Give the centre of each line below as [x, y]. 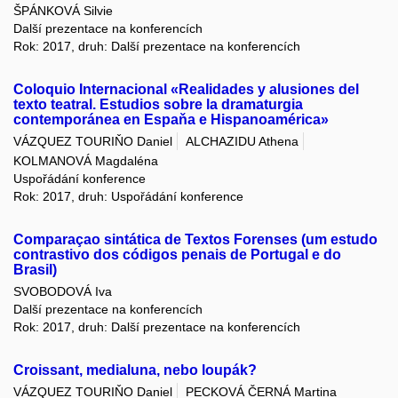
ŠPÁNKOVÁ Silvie [63, 11]
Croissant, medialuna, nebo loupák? [135, 370]
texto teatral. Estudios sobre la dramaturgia [158, 105]
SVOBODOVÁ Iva [63, 291]
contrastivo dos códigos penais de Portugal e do [177, 254]
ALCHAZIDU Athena [242, 142]
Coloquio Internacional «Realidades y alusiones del [186, 90]
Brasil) [35, 269]
